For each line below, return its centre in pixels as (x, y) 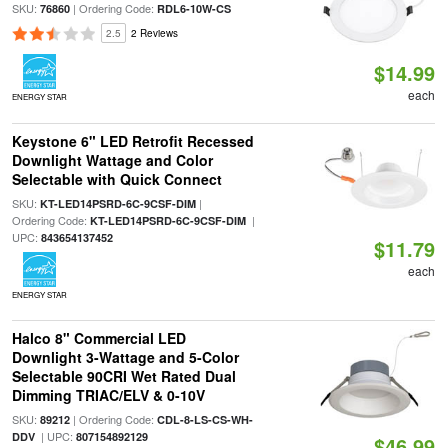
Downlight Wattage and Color (112, 160)
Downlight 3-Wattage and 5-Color (125, 357)
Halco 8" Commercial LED (98, 338)
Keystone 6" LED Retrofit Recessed (132, 141)
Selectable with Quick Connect (116, 179)
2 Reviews (154, 33)
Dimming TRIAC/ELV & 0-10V (108, 395)
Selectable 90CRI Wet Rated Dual (123, 376)
